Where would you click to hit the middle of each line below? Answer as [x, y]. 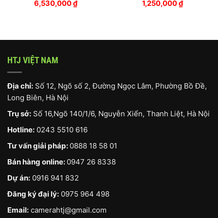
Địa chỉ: [20, 86]
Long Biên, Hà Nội [38, 97]
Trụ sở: [19, 113]
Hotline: [21, 129]
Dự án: [19, 178]
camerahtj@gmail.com [69, 210]
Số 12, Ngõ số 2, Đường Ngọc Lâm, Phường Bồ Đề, [120, 86]
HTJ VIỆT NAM [33, 60]
